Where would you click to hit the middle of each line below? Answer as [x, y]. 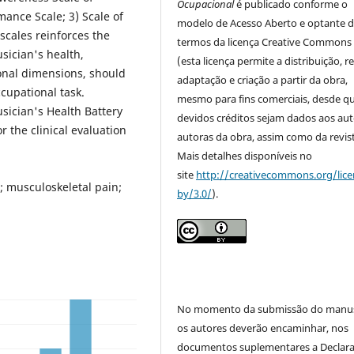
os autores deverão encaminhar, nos [263, 328]
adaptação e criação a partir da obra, [263, 80]
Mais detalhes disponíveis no [245, 156]
